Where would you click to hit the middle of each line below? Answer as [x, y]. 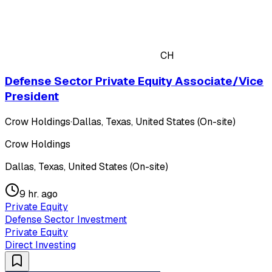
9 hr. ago [39, 194]
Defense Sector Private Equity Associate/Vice [134, 81]
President [32, 96]
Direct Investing [40, 245]
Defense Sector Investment [66, 219]
